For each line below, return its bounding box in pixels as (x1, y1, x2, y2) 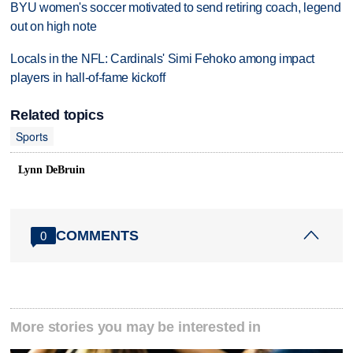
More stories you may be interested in (10, 318, 262, 335)
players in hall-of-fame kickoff (10, 70, 165, 84)
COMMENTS (56, 227, 139, 243)
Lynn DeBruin (18, 164, 85, 176)
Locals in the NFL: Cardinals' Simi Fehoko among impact (10, 51, 315, 65)
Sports (16, 128, 48, 144)
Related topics (10, 107, 104, 124)
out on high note (10, 20, 97, 33)
